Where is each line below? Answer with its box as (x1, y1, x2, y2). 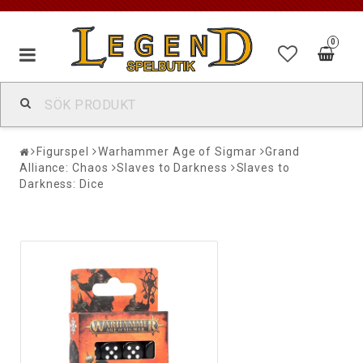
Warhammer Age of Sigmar (97, 145, 257, 158)
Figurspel (36, 145, 89, 158)
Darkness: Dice (19, 177, 105, 190)
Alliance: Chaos (19, 161, 109, 174)
